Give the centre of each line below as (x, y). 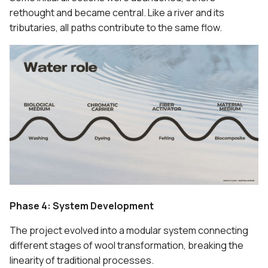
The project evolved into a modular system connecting (129, 230)
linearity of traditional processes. (82, 260)
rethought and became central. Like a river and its (117, 12)
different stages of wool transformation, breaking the (127, 245)
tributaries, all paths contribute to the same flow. (116, 27)
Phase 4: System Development (82, 205)
